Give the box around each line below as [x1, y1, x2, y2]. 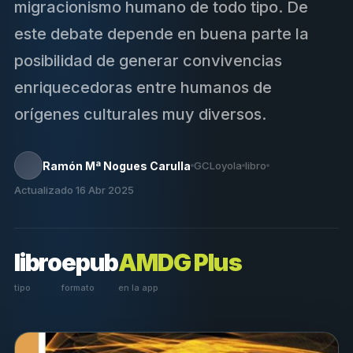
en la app [118, 282, 159, 294]
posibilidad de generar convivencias [14, 51, 282, 71]
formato [61, 282, 95, 294]
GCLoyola [194, 158, 242, 172]
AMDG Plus [118, 248, 242, 277]
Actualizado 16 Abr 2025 [14, 184, 134, 197]
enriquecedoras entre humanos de [14, 78, 272, 98]
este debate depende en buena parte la [14, 24, 309, 44]
